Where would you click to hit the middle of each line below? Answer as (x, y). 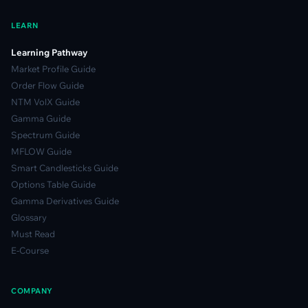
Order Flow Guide (47, 85)
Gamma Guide (41, 118)
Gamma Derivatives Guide (65, 200)
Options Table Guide (53, 184)
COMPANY (32, 290)
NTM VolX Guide (45, 101)
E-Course (30, 250)
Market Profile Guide (53, 68)
